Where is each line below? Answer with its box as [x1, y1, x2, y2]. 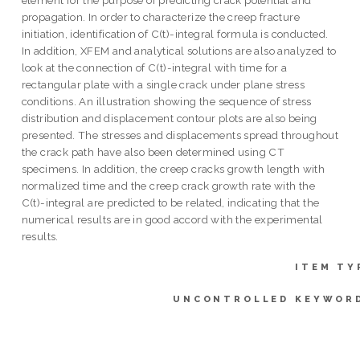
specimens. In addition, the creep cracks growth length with [21, 162, 325, 175]
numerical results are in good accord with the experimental [21, 212, 323, 226]
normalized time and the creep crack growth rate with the [21, 178, 316, 192]
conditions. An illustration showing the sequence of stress [21, 94, 312, 108]
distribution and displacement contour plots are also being [21, 111, 317, 125]
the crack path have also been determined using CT [21, 145, 285, 158]
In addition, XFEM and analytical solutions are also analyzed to [21, 43, 337, 57]
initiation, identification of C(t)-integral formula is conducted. [21, 27, 329, 40]
